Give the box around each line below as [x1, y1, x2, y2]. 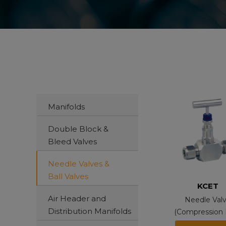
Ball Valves [48, 171, 88, 181]
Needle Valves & [48, 158, 109, 168]
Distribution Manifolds [48, 206, 131, 216]
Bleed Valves [48, 136, 97, 146]
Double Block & [48, 124, 108, 134]
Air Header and [48, 193, 106, 203]
